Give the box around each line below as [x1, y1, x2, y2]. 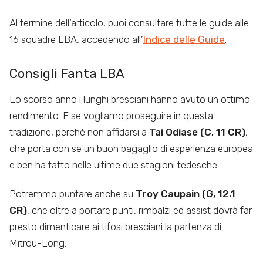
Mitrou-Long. [9, 237, 66, 249]
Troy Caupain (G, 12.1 [136, 187, 235, 200]
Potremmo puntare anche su [9, 187, 136, 200]
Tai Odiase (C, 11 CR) [149, 126, 245, 139]
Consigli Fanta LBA [9, 66, 124, 82]
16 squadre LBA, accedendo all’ [9, 33, 143, 46]
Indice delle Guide [143, 33, 225, 46]
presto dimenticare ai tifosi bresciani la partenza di [9, 220, 221, 232]
